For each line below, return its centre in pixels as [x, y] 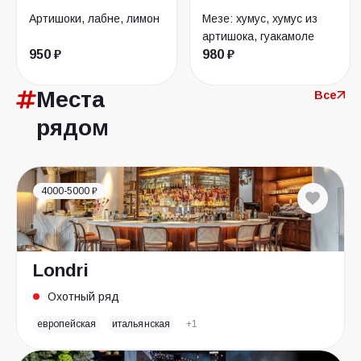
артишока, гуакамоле [258, 36]
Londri [61, 270]
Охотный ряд [83, 297]
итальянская [141, 324]
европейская [67, 324]
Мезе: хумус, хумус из [260, 19]
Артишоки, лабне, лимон [94, 19]
